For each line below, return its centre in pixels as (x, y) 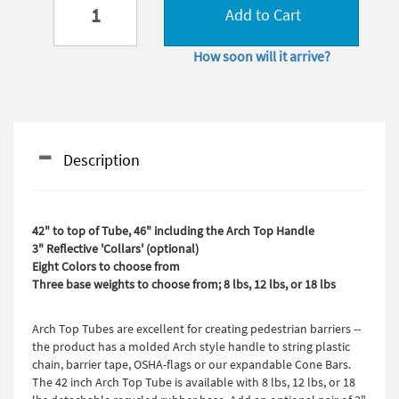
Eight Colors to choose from (106, 266)
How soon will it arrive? (261, 56)
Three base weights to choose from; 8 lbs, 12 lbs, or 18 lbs (184, 284)
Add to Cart (262, 15)
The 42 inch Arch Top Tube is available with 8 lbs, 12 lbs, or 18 (194, 382)
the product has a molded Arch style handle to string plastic (191, 346)
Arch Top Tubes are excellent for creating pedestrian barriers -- (196, 329)
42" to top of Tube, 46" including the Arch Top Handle (173, 231)
